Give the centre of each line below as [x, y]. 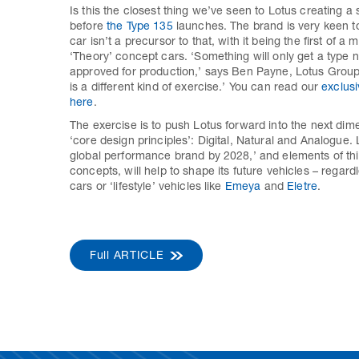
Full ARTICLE [127, 256]
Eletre [303, 188]
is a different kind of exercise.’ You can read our [196, 88]
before [88, 27]
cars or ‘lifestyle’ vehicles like [147, 188]
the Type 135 [139, 27]
